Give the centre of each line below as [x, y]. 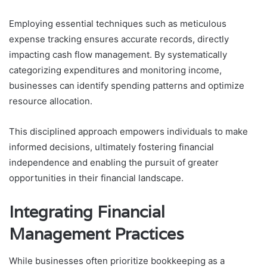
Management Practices [97, 234]
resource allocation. [51, 101]
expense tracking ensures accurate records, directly [119, 39]
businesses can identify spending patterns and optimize [127, 86]
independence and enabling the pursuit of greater [114, 163]
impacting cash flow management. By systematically [118, 55]
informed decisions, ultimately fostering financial [111, 147]
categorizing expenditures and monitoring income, [115, 70]
